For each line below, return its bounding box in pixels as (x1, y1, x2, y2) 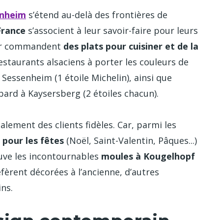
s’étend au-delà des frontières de (26, 8, 167, 21)
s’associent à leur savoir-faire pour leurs (26, 24, 198, 36)
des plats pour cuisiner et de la (63, 40, 198, 52)
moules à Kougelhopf (101, 150, 195, 163)
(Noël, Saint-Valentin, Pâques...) (64, 135, 197, 147)
